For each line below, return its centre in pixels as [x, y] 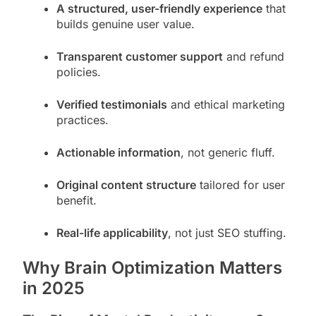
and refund [254, 56]
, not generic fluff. [228, 152]
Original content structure [126, 184]
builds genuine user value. [126, 24]
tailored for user [241, 184]
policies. [79, 72]
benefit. [77, 200]
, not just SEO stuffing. [227, 232]
